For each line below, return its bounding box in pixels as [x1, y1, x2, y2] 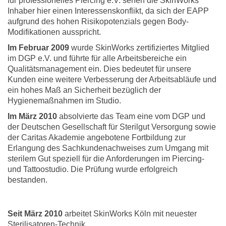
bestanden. [8, 175, 47, 184]
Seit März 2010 [8, 209, 63, 218]
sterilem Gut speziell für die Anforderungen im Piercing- [8, 154, 204, 163]
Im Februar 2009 [8, 43, 69, 52]
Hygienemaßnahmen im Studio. [8, 96, 121, 105]
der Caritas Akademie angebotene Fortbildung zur [8, 133, 186, 142]
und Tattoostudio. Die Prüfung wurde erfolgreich [8, 164, 178, 174]
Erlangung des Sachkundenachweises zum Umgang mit [8, 143, 208, 152]
